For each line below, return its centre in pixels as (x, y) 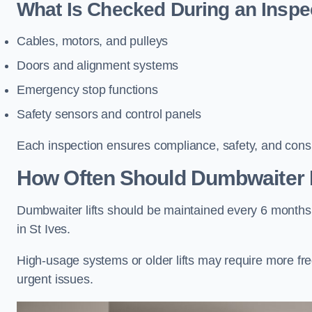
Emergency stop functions (87, 90)
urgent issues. (55, 279)
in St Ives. (45, 229)
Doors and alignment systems (98, 65)
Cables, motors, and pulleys (93, 41)
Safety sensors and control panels (109, 114)
